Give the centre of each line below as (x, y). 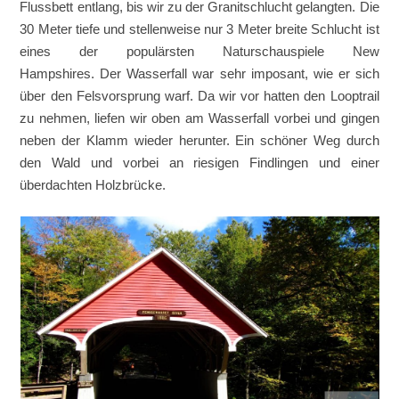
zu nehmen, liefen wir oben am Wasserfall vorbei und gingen (199, 118)
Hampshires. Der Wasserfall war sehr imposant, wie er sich (199, 74)
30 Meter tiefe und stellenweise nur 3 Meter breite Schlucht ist (199, 29)
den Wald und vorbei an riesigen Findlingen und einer (199, 163)
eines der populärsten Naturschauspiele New (199, 52)
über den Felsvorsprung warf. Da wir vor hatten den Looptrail (199, 96)
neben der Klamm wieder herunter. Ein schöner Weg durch (199, 141)
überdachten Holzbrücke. (93, 185)
